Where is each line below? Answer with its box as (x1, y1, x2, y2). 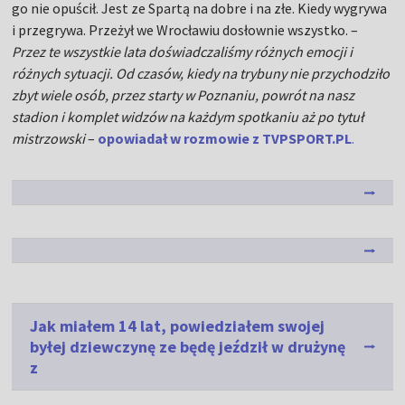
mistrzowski (12, 129, 86, 148)
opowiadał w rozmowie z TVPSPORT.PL (98, 129, 353, 148)
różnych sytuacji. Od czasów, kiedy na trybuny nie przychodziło (12, 64, 391, 83)
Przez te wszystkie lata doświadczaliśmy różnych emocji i (12, 42, 353, 61)
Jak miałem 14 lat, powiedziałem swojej (30, 316, 325, 337)
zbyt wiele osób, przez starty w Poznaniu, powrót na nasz (12, 86, 355, 105)
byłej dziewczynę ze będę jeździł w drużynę (30, 336, 346, 358)
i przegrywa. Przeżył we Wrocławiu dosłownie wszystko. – (12, 21, 359, 40)
